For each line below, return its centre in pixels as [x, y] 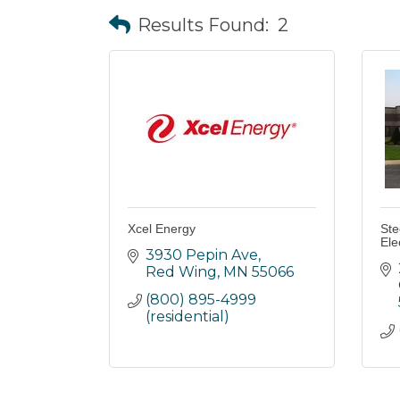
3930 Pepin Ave [202, 254]
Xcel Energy [162, 228]
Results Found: [203, 25]
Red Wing [181, 271]
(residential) [187, 316]
